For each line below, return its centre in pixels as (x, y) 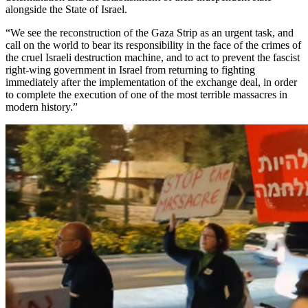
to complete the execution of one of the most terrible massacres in (146, 94)
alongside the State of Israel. (66, 9)
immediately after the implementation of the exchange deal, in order (151, 82)
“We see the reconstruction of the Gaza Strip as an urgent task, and (150, 32)
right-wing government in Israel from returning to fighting (130, 69)
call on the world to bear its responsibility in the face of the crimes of (153, 45)
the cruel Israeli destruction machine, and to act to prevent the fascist (153, 57)
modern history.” (42, 107)
